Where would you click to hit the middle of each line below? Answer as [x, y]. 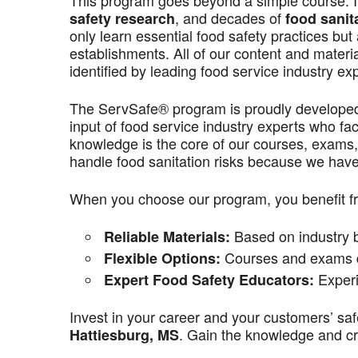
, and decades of [230, 18]
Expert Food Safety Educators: [209, 280]
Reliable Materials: [167, 237]
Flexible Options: [162, 258]
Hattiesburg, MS [124, 335]
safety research [122, 18]
